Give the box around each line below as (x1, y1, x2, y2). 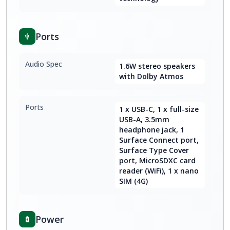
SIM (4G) (119, 176, 148, 186)
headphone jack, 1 (119, 125, 184, 135)
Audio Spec (25, 59, 62, 69)
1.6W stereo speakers (119, 61, 195, 71)
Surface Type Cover (119, 145, 189, 155)
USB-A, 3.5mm (119, 114, 169, 124)
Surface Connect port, (119, 135, 199, 145)
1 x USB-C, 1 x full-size (119, 104, 199, 114)
